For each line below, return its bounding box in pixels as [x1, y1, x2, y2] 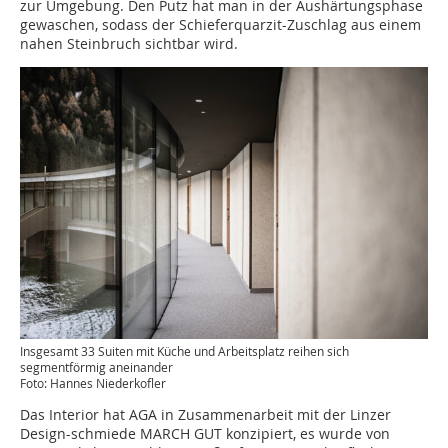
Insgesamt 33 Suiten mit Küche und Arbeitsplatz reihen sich [20, 342, 349, 359]
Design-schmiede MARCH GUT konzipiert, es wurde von [20, 423, 390, 443]
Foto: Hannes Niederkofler [20, 374, 166, 391]
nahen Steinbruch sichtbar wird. [20, 33, 238, 53]
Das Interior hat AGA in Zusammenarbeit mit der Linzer [20, 404, 391, 424]
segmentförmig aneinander [20, 358, 173, 375]
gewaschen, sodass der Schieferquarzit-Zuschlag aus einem [20, 14, 421, 34]
